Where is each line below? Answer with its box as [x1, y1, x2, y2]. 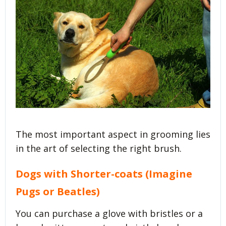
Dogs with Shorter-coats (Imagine [16, 167, 192, 181]
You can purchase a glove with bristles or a [16, 207, 203, 219]
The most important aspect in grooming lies [16, 128, 210, 141]
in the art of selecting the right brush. [16, 142, 182, 155]
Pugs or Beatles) [16, 185, 100, 199]
